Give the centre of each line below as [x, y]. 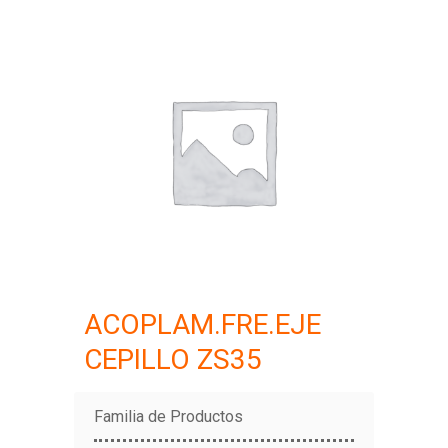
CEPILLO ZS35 [173, 359]
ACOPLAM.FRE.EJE [202, 324]
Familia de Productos [168, 416]
